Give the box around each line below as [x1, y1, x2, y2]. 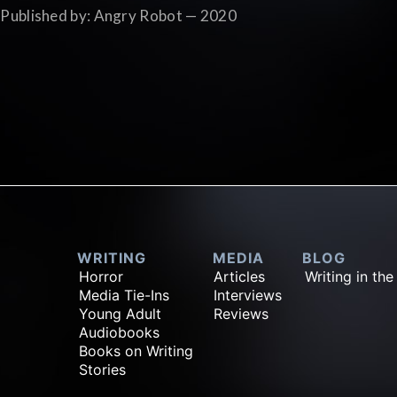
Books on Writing [79, 341, 194, 360]
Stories [79, 360, 127, 378]
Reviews [214, 304, 269, 323]
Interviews [214, 285, 283, 304]
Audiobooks [79, 323, 160, 341]
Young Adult [79, 304, 162, 323]
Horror [79, 267, 124, 285]
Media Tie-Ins [79, 285, 170, 304]
